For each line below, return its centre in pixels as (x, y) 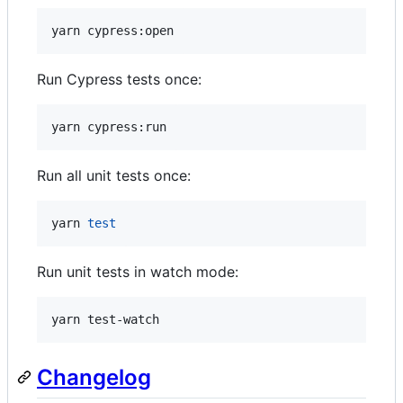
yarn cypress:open (112, 30)
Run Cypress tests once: (119, 79)
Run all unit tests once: (114, 175)
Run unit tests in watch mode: (138, 271)
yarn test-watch (105, 319)
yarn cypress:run (109, 126)
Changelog (94, 377)
